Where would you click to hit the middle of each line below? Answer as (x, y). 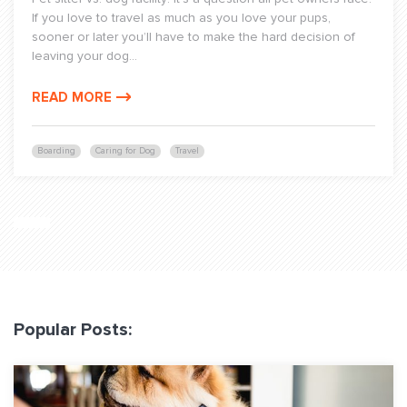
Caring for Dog (125, 151)
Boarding (56, 151)
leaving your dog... (84, 56)
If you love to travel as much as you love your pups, (181, 18)
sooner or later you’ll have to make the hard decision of (194, 37)
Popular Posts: (73, 330)
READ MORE (72, 97)
